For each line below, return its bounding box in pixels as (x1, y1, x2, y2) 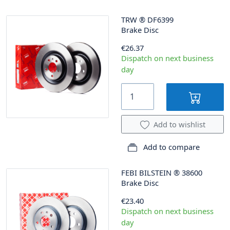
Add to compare (141, 141, 200, 152)
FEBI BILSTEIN (121, 167, 171, 178)
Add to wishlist (153, 119, 205, 129)
